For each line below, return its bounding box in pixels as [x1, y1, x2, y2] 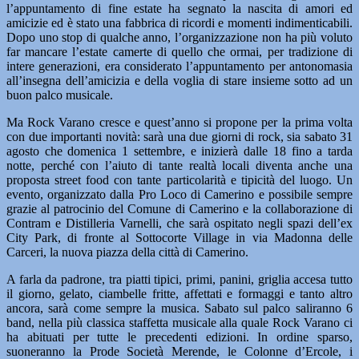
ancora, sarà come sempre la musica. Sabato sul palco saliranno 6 [6, 301, 353, 315]
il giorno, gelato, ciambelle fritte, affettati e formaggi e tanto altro [6, 287, 353, 301]
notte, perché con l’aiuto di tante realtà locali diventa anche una [6, 159, 353, 172]
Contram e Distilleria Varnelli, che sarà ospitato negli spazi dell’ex [6, 216, 353, 230]
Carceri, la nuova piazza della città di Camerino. [6, 245, 248, 259]
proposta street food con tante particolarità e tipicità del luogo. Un [6, 173, 353, 187]
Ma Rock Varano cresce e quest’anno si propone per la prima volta [6, 115, 353, 129]
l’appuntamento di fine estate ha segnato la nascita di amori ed [6, 2, 353, 15]
